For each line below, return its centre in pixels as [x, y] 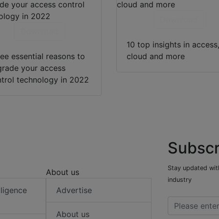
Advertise [74, 190]
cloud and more [156, 56]
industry [180, 180]
